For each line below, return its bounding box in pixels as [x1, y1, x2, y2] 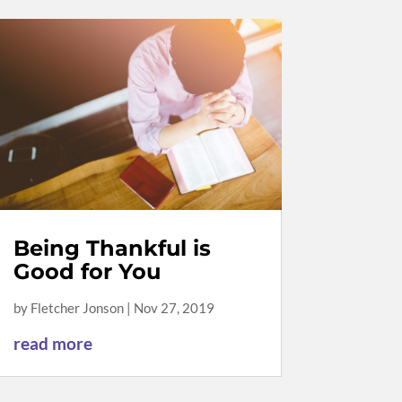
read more [13, 332, 92, 354]
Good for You [13, 258, 161, 284]
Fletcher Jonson [30, 299, 124, 316]
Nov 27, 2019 [133, 299, 214, 316]
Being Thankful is [13, 234, 211, 261]
